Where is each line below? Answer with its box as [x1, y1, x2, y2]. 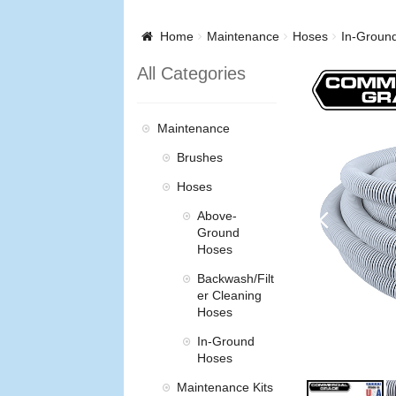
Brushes [177, 150, 224, 165]
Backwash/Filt [196, 271, 274, 286]
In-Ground [196, 334, 255, 349]
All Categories [137, 63, 247, 83]
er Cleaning [196, 288, 262, 303]
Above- [196, 209, 237, 224]
